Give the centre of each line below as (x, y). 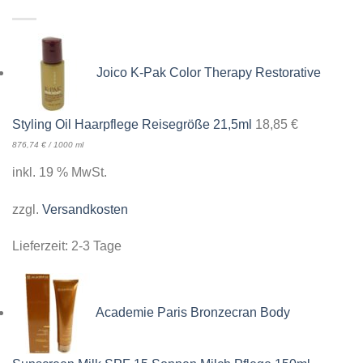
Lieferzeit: (42, 246)
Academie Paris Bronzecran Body (193, 313)
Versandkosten (85, 209)
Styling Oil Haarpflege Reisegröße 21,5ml (132, 124)
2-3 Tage (96, 246)
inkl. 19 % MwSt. (60, 172)
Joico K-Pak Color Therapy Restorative (209, 73)
